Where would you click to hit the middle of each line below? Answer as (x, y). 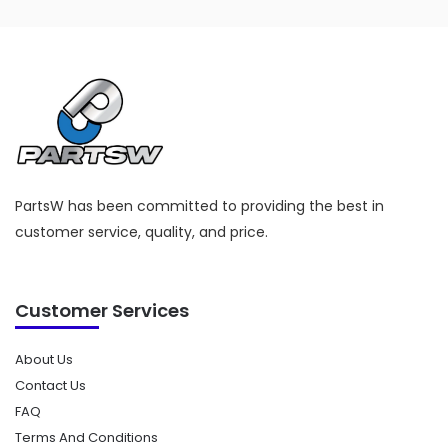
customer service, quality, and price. (141, 231)
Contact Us (50, 385)
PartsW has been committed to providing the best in (199, 205)
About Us (44, 359)
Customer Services (102, 310)
